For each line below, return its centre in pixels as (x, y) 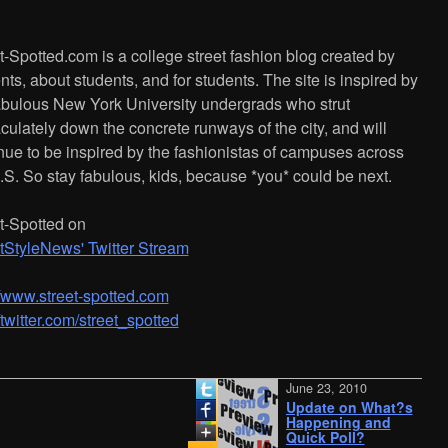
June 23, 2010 (305, 388)
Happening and (317, 422)
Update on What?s (328, 407)
